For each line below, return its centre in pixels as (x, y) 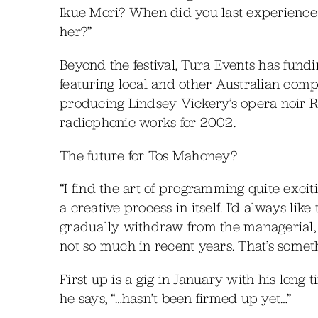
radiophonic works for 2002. (148, 122)
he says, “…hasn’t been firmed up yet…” (176, 298)
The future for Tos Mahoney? (148, 155)
